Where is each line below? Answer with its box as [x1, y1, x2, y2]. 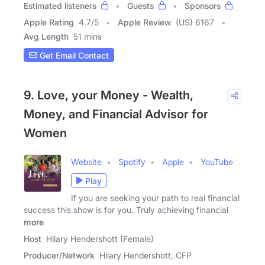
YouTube [201, 157, 233, 167]
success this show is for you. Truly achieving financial [24, 205, 228, 215]
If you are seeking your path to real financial [71, 193, 240, 203]
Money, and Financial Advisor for [24, 107, 208, 122]
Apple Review [118, 17, 171, 28]
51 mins [73, 31, 102, 42]
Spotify [118, 157, 146, 167]
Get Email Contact [37, 50, 109, 60]
